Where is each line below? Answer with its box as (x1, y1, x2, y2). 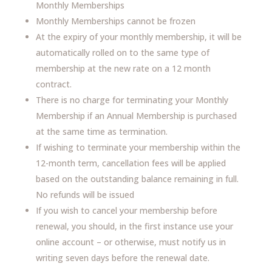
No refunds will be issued (35, 189, 134, 200)
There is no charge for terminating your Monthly (35, 94, 228, 106)
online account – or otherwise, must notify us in (35, 236, 226, 248)
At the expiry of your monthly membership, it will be (35, 31, 242, 42)
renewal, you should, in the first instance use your (35, 220, 233, 232)
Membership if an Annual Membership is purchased (35, 110, 237, 121)
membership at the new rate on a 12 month (35, 63, 211, 74)
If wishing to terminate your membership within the (35, 141, 240, 153)
